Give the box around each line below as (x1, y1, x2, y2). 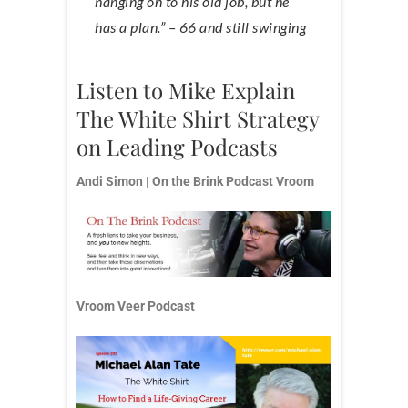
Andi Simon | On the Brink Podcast (76, 173, 273, 189)
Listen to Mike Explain (76, 75, 295, 105)
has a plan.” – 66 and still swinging (95, 17, 306, 36)
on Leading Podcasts (76, 131, 278, 161)
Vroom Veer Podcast (76, 299, 195, 314)
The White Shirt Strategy (76, 103, 319, 133)
